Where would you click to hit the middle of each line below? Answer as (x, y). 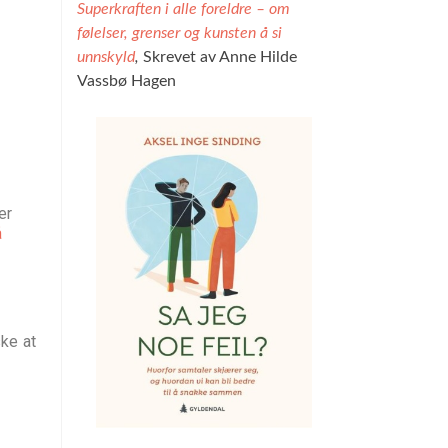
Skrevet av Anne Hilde (220, 57)
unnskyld (106, 57)
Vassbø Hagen (126, 81)
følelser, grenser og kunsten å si (179, 33)
